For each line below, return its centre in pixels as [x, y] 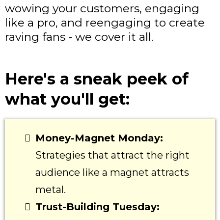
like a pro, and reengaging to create [105, 23]
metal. [51, 190]
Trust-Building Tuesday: [97, 207]
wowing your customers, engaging [102, 9]
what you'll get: [67, 99]
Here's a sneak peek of [97, 79]
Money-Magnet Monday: [99, 138]
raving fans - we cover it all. [79, 37]
